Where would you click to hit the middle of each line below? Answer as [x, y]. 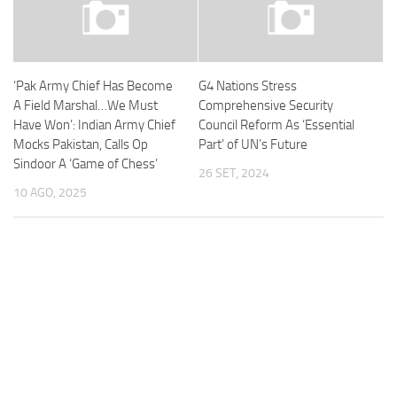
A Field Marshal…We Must [86, 106]
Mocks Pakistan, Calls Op [81, 145]
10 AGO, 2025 [50, 193]
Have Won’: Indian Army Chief [94, 125]
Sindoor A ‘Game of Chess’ [86, 164]
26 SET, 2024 [234, 174]
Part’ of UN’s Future [253, 145]
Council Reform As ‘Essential [276, 125]
